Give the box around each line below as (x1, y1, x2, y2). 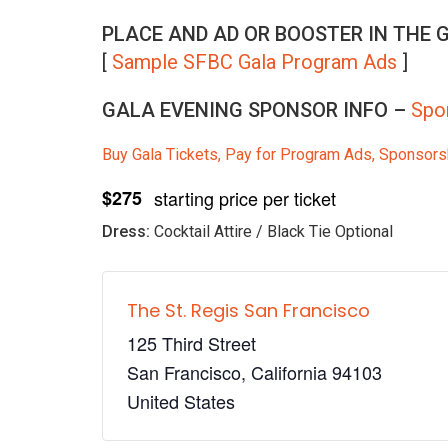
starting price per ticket (154, 185, 336, 211)
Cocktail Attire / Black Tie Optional (150, 222, 393, 241)
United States (127, 388, 235, 414)
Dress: (102, 222, 150, 241)
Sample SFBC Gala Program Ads (112, 50, 397, 74)
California (251, 359, 327, 385)
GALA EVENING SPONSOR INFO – (102, 98, 411, 122)
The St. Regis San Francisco (127, 298, 370, 323)
